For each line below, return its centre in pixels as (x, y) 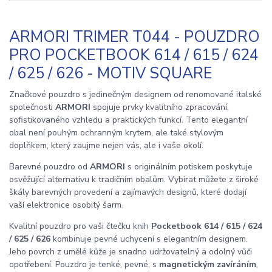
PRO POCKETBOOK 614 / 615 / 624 (134, 56)
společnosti (32, 107)
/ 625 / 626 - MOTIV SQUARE (110, 74)
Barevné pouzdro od (49, 167)
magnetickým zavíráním (208, 265)
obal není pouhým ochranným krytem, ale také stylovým (116, 133)
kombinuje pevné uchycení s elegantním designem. (149, 239)
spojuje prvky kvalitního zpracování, (161, 107)
